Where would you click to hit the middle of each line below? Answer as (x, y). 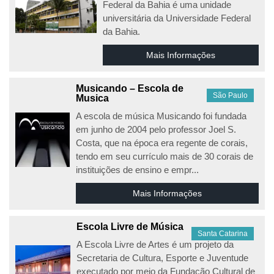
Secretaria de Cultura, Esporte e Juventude (163, 258)
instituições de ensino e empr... (138, 170)
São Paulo (230, 95)
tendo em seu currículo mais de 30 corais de (165, 156)
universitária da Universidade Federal (176, 18)
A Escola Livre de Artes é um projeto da (155, 244)
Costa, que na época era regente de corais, (162, 143)
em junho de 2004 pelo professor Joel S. (156, 129)
